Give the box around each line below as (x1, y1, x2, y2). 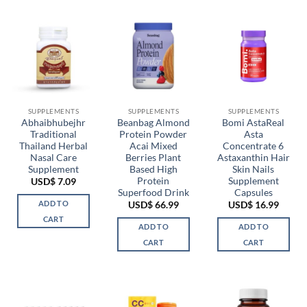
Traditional (29, 128, 77, 140)
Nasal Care (29, 151, 77, 163)
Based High (129, 163, 177, 175)
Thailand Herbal (19, 140, 88, 151)
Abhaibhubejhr (21, 116, 86, 128)
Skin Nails (232, 163, 275, 175)
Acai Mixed (129, 140, 177, 151)
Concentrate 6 (223, 140, 284, 151)
